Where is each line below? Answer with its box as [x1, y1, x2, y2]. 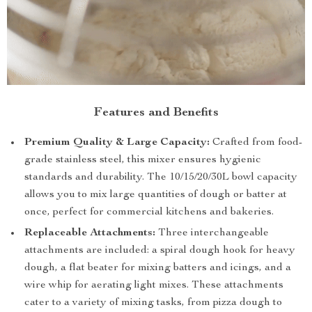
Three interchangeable [155, 228, 269, 240]
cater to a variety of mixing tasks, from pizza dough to [24, 297, 282, 309]
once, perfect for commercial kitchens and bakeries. [24, 207, 274, 219]
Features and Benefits [93, 107, 219, 120]
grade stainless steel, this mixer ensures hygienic [24, 155, 261, 166]
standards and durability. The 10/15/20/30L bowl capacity [24, 172, 297, 184]
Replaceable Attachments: [24, 228, 155, 240]
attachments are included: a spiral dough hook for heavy [24, 245, 295, 257]
